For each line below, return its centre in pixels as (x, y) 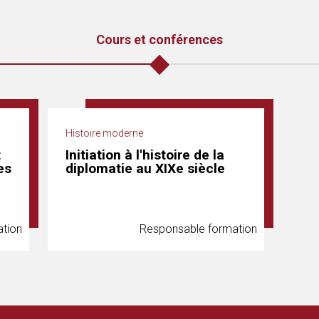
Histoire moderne (104, 133)
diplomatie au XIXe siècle (145, 168)
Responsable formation (198, 229)
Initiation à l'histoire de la (145, 155)
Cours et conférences (159, 40)
